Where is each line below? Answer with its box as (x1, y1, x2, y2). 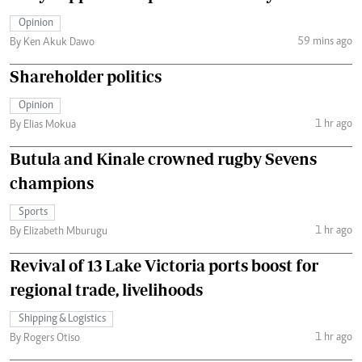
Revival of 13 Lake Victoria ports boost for (10, 256, 318, 276)
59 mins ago (297, 36, 352, 48)
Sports (19, 207, 48, 219)
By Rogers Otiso (10, 333, 80, 345)
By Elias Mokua (10, 120, 76, 132)
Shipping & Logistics (19, 314, 106, 326)
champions (10, 174, 94, 193)
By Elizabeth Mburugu (10, 226, 107, 238)
